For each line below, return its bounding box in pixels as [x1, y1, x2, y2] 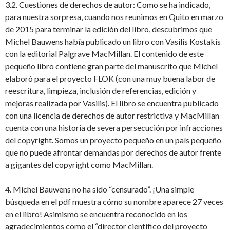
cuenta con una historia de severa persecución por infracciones [5, 123, 223, 132]
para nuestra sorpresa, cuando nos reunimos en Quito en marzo [5, 12, 223, 22]
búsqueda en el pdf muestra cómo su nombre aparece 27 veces [5, 197, 223, 206]
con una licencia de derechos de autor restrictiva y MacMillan [5, 110, 219, 120]
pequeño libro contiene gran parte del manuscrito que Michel [5, 61, 218, 71]
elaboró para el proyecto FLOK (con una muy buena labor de [5, 73, 215, 83]
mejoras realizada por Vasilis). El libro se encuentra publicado [5, 98, 219, 108]
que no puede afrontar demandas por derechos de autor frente [5, 147, 221, 157]
